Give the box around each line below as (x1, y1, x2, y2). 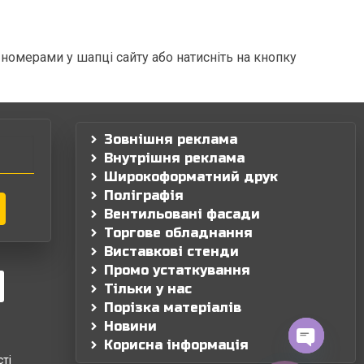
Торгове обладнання (104, 224, 253, 240)
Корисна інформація (104, 336, 249, 353)
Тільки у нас (104, 280, 193, 297)
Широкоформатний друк (104, 168, 279, 184)
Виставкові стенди (104, 243, 240, 259)
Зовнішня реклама (104, 131, 238, 147)
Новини (104, 318, 158, 334)
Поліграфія (104, 187, 184, 203)
